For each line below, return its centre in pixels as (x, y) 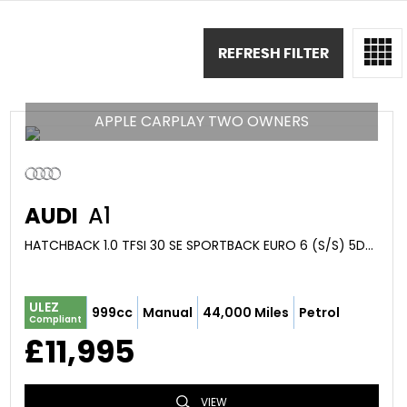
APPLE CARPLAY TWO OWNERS (201, 121)
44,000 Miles (245, 312)
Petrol (319, 312)
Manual (167, 312)
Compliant (55, 319)
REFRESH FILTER (273, 53)
